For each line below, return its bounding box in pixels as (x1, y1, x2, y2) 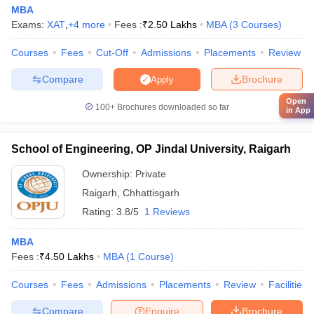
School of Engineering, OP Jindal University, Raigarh (11, 143, 291, 155)
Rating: (82, 206, 116, 217)
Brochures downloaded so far (115, 102, 229, 112)
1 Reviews (144, 206, 190, 217)
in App (286, 106, 310, 115)
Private (135, 168, 166, 179)
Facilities (268, 279, 307, 290)
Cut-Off (96, 47, 128, 58)
